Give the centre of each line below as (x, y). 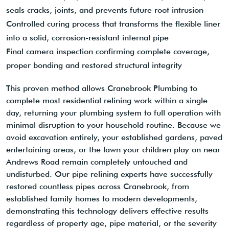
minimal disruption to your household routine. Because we (113, 125)
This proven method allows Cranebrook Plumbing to (102, 88)
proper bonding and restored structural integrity (94, 65)
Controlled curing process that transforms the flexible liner (113, 24)
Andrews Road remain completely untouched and (97, 162)
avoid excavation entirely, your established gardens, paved (114, 138)
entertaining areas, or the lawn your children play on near (113, 150)
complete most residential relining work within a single (107, 101)
